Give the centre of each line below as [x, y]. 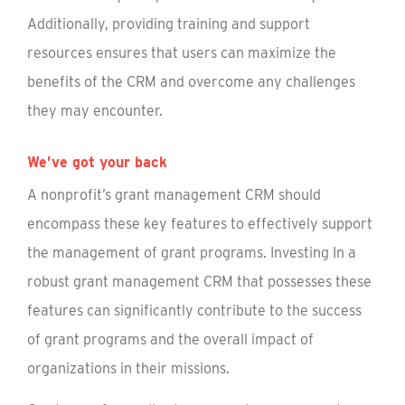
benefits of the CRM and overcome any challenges [191, 82]
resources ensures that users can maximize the [182, 53]
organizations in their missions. [128, 368]
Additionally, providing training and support [169, 24]
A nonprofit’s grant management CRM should [174, 195]
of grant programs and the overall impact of [170, 339]
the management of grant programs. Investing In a [192, 253]
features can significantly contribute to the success [194, 311]
